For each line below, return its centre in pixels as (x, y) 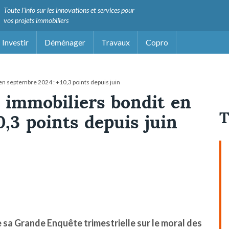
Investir (16, 42)
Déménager (65, 42)
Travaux (116, 42)
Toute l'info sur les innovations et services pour (69, 10)
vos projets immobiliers (36, 20)
